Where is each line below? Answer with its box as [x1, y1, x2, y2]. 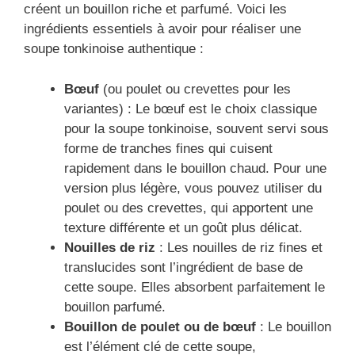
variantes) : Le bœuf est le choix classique [64, 101, 317, 116]
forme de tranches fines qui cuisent [64, 140, 273, 156]
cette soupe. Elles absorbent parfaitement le [64, 279, 325, 295]
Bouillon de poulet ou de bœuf [64, 319, 256, 334]
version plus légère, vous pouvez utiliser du [64, 180, 322, 196]
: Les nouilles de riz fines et [155, 239, 323, 255]
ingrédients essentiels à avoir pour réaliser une [24, 21, 301, 37]
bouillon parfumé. [64, 299, 166, 315]
